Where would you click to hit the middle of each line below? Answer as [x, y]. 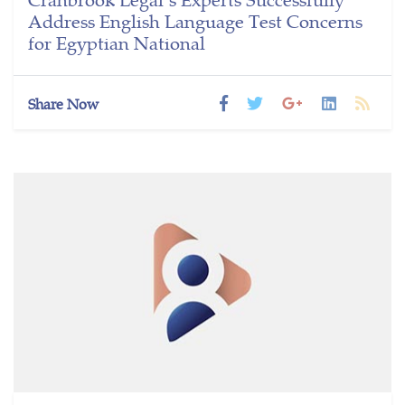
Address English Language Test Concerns [195, 21]
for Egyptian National [117, 42]
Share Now [63, 104]
